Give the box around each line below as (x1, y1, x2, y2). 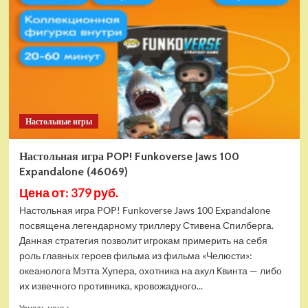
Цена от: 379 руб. (19, 185, 118, 200)
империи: (74, 13, 111, 23)
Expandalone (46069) (19, 165, 128, 178)
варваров (74, 39, 113, 49)
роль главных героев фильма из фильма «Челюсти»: (19, 250, 252, 261)
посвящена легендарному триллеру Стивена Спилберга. (19, 219, 274, 231)
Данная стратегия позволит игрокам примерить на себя (19, 234, 267, 246)
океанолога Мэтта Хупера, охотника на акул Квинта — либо (19, 265, 282, 276)
